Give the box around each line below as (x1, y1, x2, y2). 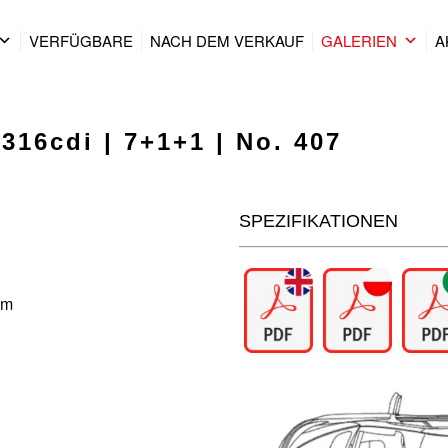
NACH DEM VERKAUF (150, 30, 305, 51)
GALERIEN (321, 30, 398, 51)
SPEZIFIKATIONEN (239, 211, 398, 231)
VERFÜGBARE (29, 30, 134, 51)
